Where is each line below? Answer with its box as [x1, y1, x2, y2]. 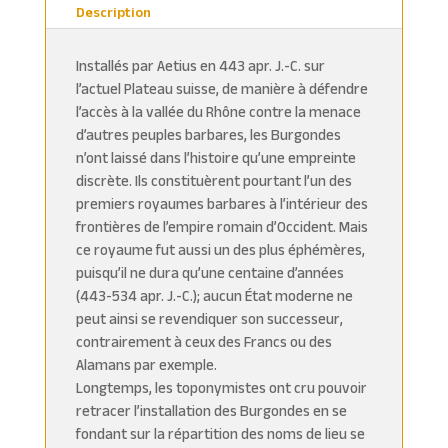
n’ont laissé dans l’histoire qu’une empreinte [75, 148, 356, 166]
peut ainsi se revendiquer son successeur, [75, 309, 343, 327]
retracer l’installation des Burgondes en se [75, 401, 347, 419]
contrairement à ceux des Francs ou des [75, 332, 332, 350]
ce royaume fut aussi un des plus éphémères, [75, 240, 365, 258]
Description [75, 3, 151, 20]
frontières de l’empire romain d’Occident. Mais [75, 217, 368, 235]
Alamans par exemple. [75, 355, 217, 373]
